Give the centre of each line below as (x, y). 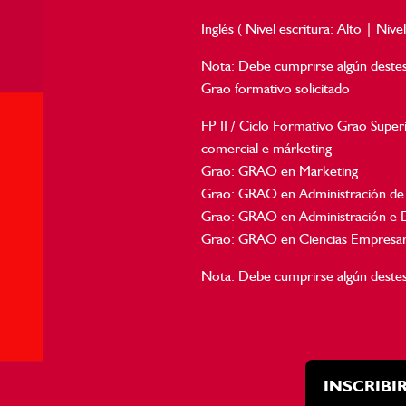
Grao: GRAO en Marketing (280, 171)
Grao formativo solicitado (276, 88)
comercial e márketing (267, 148)
